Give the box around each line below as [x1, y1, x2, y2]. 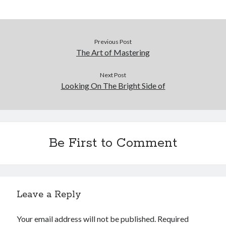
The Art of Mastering [76, 47, 150, 57]
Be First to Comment [49, 135, 177, 151]
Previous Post [94, 38, 132, 45]
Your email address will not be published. [17, 214, 156, 223]
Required [157, 214, 189, 223]
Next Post [100, 71, 126, 79]
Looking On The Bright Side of [61, 81, 165, 90]
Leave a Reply [17, 189, 82, 201]
